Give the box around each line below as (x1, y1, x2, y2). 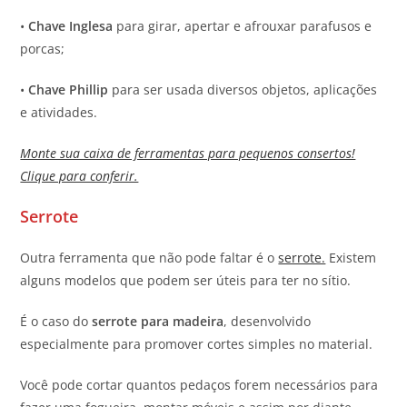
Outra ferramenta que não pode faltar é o (20, 248, 279, 266)
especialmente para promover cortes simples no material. (20, 334, 377, 352)
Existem (325, 248, 377, 266)
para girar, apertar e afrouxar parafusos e (113, 16, 372, 35)
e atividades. (20, 103, 98, 121)
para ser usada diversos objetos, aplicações (108, 80, 378, 98)
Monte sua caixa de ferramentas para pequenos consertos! (20, 144, 356, 162)
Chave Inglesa (28, 16, 114, 35)
